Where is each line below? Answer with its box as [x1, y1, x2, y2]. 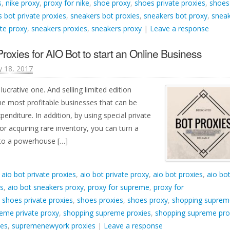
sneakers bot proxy [144, 11, 207, 21]
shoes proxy [127, 195, 168, 205]
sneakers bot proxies [70, 11, 140, 21]
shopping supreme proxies [63, 208, 151, 218]
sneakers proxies [31, 24, 87, 33]
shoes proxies [77, 195, 123, 205]
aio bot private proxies [2, 169, 76, 179]
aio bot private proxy [80, 169, 149, 179]
